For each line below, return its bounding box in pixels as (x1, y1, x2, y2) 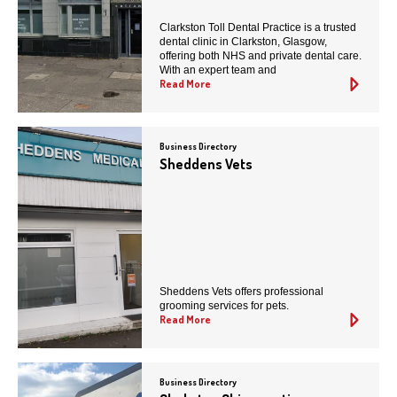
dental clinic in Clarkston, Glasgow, (160, 35, 327, 49)
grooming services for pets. (160, 300, 289, 313)
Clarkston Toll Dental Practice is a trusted (160, 21, 356, 35)
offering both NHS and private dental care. (160, 50, 362, 63)
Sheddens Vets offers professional (160, 285, 323, 299)
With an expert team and (160, 64, 276, 77)
